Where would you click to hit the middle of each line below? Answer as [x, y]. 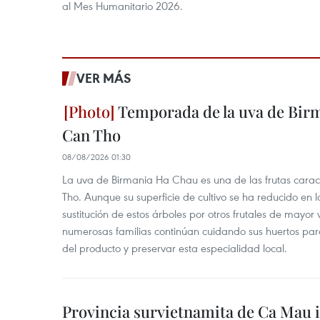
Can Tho [91, 135]
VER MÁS [104, 78]
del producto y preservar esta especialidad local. [175, 248]
